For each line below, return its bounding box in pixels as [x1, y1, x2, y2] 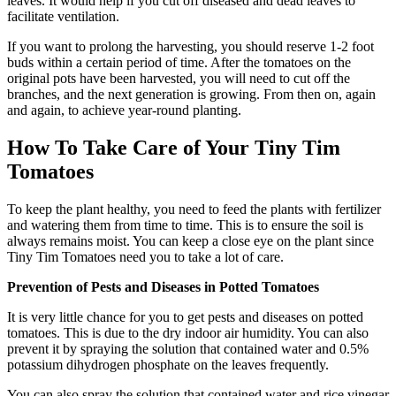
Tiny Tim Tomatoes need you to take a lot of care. [7, 249, 284, 265]
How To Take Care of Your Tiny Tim [7, 136, 340, 160]
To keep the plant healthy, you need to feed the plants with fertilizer [7, 202, 381, 217]
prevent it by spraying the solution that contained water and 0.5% [7, 341, 369, 357]
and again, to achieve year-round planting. [7, 103, 241, 118]
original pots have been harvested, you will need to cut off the [7, 71, 350, 87]
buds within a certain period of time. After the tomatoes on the [7, 55, 351, 71]
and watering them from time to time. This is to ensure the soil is [7, 217, 363, 233]
